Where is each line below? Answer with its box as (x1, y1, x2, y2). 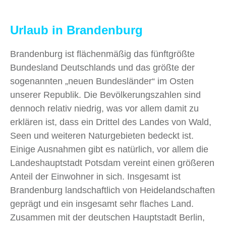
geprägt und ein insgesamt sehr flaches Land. (10, 198, 194, 209)
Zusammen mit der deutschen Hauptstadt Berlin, (10, 212, 205, 222)
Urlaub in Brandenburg (10, 23, 146, 37)
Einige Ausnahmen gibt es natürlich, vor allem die (10, 144, 208, 154)
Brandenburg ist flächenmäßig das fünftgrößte (10, 48, 195, 59)
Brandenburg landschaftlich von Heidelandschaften (10, 185, 215, 195)
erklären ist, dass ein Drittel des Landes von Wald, (10, 117, 211, 127)
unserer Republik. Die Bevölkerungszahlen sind (10, 89, 201, 100)
